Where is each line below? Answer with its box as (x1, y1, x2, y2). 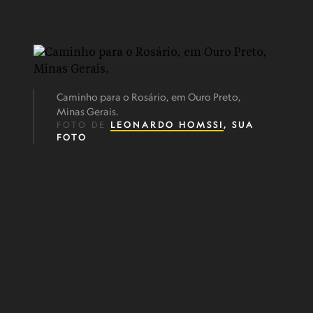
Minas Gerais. (57, 105, 119, 117)
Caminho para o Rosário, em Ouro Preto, (57, 91, 241, 103)
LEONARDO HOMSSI (110, 119, 224, 130)
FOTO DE (57, 119, 110, 130)
